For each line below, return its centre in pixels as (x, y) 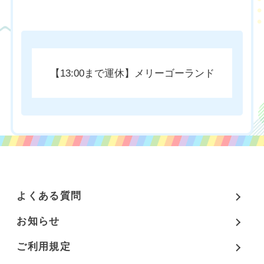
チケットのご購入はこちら (74, 26)
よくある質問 (49, 196)
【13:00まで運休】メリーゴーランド (132, 73)
